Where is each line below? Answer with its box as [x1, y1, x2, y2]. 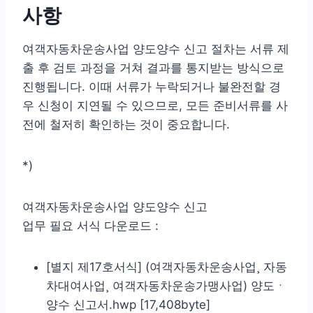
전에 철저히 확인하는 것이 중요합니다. [22, 117, 230, 131]
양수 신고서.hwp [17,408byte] [46, 297, 210, 312]
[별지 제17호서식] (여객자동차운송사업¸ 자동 [46, 259, 287, 274]
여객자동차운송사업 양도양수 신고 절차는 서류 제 [22, 41, 289, 56]
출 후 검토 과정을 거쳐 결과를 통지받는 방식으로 [22, 60, 284, 75]
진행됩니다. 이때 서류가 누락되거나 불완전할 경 [22, 79, 281, 94]
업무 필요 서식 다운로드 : [22, 218, 159, 233]
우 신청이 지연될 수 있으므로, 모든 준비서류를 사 [22, 98, 288, 112]
